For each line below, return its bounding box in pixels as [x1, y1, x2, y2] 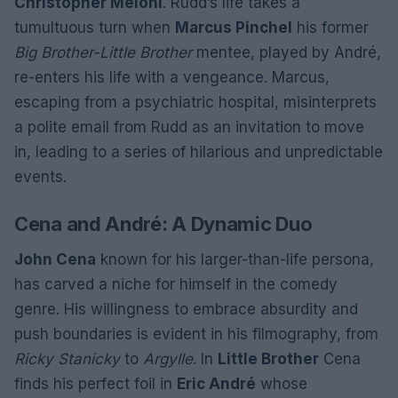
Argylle [143, 350, 193, 368]
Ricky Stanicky [14, 350, 120, 368]
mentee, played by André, [192, 44, 381, 61]
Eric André [177, 375, 256, 393]
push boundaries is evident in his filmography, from [14, 325, 378, 343]
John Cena [14, 251, 96, 268]
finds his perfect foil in [14, 375, 177, 393]
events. [14, 168, 67, 186]
